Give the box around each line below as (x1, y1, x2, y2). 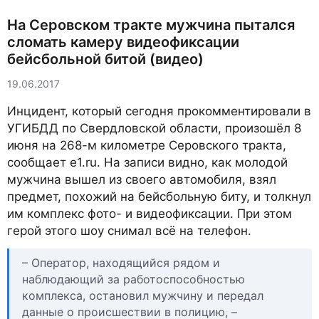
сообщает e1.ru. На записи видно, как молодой (7, 155, 288, 169)
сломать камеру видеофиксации (7, 33, 239, 51)
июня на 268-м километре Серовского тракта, (7, 138, 286, 152)
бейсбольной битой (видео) (7, 51, 204, 68)
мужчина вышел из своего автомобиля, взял (7, 172, 276, 187)
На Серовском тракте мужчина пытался (7, 16, 295, 33)
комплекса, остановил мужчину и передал (22, 288, 263, 303)
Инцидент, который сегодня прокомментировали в (7, 104, 311, 118)
